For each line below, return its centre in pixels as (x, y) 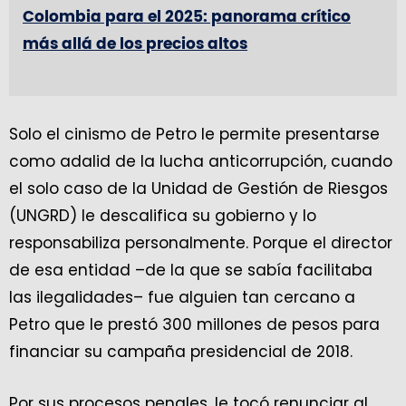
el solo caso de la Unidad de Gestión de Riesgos (198, 188)
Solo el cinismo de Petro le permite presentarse (194, 134)
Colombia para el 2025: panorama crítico (187, 17)
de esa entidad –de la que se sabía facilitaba (191, 270)
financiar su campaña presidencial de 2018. (181, 352)
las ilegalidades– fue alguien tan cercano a (182, 297)
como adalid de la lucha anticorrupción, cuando (201, 161)
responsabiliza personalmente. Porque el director (201, 243)
